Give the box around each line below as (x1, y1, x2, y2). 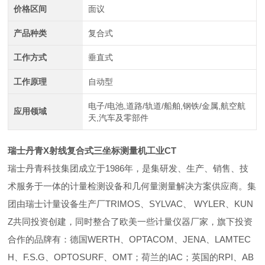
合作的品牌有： (8, 234, 70, 244)
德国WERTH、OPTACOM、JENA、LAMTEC (70, 234, 251, 244)
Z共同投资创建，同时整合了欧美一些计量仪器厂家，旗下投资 (8, 216, 253, 227)
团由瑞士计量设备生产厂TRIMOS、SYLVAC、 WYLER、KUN (8, 199, 254, 209)
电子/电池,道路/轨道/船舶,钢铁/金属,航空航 (88, 101, 245, 111)
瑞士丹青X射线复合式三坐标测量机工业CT (8, 146, 177, 156)
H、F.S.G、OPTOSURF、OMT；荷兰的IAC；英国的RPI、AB (8, 252, 254, 262)
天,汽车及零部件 (88, 113, 148, 122)
